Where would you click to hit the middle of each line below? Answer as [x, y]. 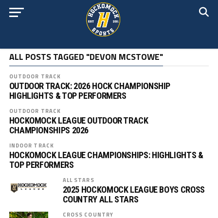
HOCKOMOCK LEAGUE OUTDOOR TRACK [79, 120]
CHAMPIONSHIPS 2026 [49, 130]
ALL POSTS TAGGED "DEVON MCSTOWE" [86, 57]
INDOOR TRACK [32, 145]
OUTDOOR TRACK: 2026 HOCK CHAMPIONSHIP [90, 86]
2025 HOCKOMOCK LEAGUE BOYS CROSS [134, 190]
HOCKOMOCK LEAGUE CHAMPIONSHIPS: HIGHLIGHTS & [106, 155]
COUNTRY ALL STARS [100, 199]
